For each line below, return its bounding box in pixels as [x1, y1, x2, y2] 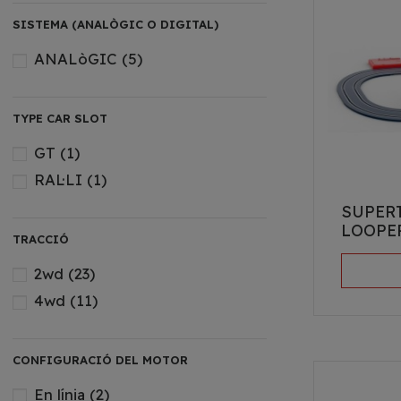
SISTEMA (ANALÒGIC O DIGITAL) [12, 17, 218, 32]
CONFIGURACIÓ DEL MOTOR [12, 352, 188, 367]
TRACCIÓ [12, 231, 69, 246]
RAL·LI [33, 170, 87, 190]
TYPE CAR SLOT [12, 110, 107, 125]
